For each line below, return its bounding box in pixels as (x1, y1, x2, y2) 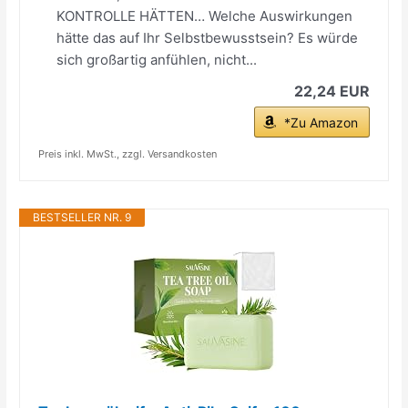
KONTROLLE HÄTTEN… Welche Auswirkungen (56, 6, 353, 25)
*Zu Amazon (283, 114, 358, 130)
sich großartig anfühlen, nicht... (56, 50, 258, 68)
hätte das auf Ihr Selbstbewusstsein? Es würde (56, 28, 359, 46)
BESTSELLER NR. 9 (33, 209, 132, 224)
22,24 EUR (293, 81, 370, 100)
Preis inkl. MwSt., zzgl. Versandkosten (38, 147, 218, 160)
